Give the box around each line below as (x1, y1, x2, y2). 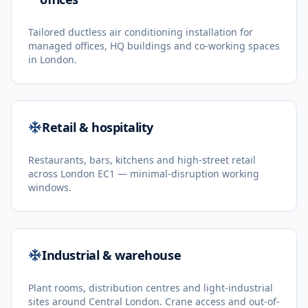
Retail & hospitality (42, 119, 153, 135)
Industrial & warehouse (42, 247, 181, 263)
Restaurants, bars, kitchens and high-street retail (28, 153, 256, 166)
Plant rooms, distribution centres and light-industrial (28, 281, 273, 294)
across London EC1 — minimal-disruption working (28, 167, 259, 180)
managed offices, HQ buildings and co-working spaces (28, 39, 280, 52)
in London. (28, 53, 77, 66)
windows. (28, 181, 71, 194)
